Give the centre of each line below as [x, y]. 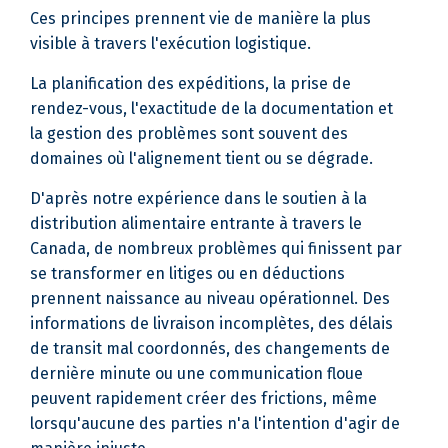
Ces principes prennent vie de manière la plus [200, 18]
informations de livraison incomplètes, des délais [211, 323]
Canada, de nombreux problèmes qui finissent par [216, 248]
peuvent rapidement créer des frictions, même [203, 398]
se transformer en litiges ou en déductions [187, 273]
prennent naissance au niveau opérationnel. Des [210, 298]
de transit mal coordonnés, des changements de [210, 348]
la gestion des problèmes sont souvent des [189, 133]
